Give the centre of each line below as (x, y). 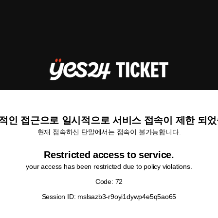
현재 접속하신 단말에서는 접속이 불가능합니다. (109, 132)
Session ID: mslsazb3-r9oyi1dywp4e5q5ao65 (109, 197)
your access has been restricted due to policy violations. (109, 166)
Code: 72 (109, 182)
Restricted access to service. (109, 155)
